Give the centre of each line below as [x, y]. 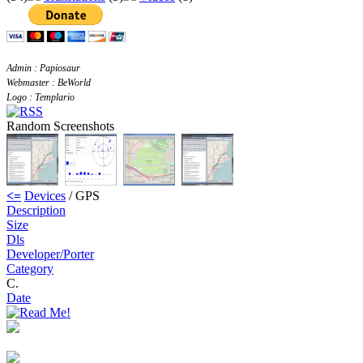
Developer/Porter [50, 254]
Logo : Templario [41, 97]
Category [30, 269]
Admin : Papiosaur [43, 68]
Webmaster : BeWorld [49, 83]
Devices [45, 196]
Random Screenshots [60, 126]
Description [36, 211]
